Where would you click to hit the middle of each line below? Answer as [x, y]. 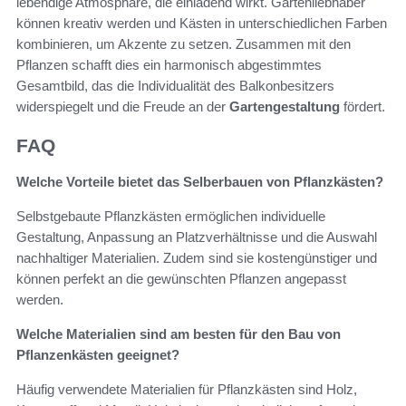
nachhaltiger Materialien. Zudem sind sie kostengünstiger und [197, 258]
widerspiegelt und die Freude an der [123, 106]
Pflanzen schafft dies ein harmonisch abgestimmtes [169, 64]
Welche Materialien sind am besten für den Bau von [179, 334]
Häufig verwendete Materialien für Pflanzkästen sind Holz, [187, 390]
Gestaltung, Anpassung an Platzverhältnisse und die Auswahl [197, 237]
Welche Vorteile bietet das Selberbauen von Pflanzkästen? [200, 182]
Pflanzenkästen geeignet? [98, 355]
